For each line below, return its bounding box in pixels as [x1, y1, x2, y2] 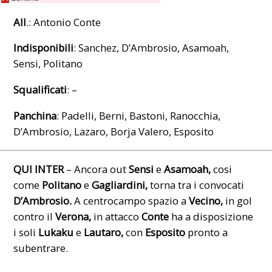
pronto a [185, 225, 228, 239]
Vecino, [189, 193, 223, 208]
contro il [13, 209, 56, 223]
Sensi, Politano [13, 56, 83, 71]
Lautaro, [84, 225, 124, 239]
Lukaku [38, 225, 74, 239]
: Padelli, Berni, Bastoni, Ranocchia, [56, 109, 221, 123]
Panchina [13, 109, 57, 123]
